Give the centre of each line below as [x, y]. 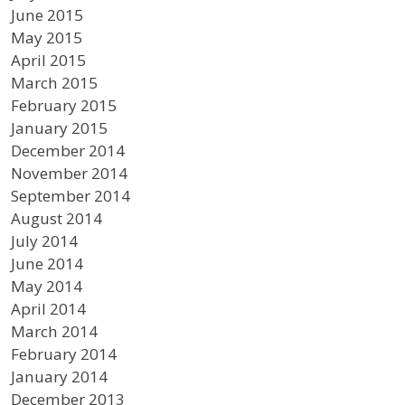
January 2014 [60, 376]
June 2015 [47, 14]
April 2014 [49, 308]
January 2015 [60, 127]
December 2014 [68, 150]
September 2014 [71, 195]
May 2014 [47, 286]
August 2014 [57, 218]
